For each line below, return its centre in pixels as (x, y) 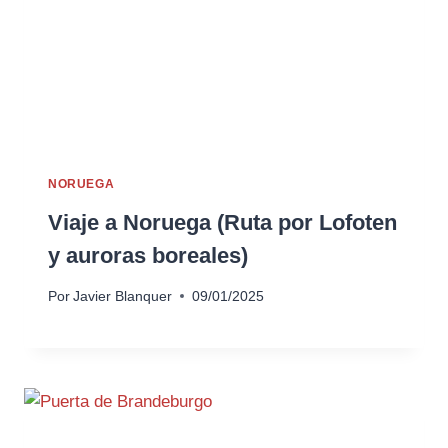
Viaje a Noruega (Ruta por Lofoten (222, 223)
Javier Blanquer (123, 296)
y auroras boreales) (148, 256)
